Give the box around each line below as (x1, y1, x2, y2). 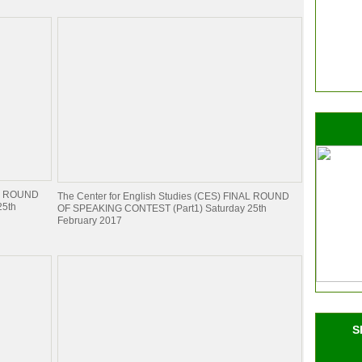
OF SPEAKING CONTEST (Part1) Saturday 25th (57, 203, 267, 214)
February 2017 (57, 215, 122, 226)
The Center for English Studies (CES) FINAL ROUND (57, 191, 289, 202)
